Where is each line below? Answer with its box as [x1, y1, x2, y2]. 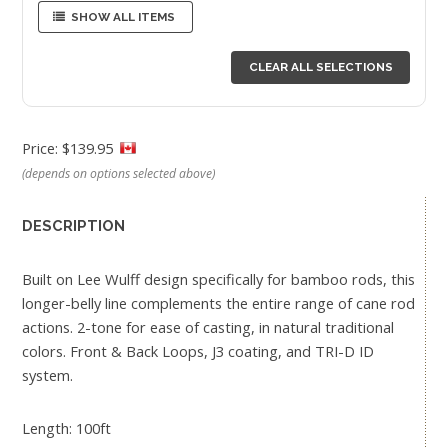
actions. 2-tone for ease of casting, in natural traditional [22, 316, 394, 337]
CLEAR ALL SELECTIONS [248, 60, 393, 75]
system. [22, 364, 73, 385]
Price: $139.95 [22, 137, 117, 158]
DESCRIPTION [22, 217, 125, 235]
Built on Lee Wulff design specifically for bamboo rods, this [22, 268, 415, 289]
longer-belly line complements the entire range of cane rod [22, 292, 415, 313]
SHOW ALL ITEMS [71, 9, 176, 24]
